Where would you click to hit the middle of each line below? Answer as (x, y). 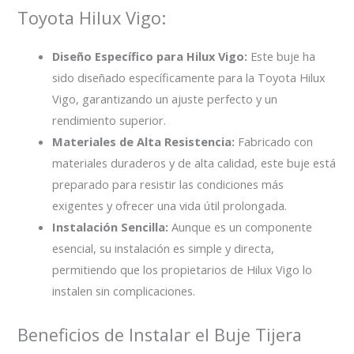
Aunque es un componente (241, 226)
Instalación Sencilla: (111, 226)
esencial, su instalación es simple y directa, (164, 248)
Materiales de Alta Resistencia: (144, 141)
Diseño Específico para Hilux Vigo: (150, 56)
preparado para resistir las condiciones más (168, 184)
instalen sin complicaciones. (124, 290)
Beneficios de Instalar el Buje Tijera (160, 334)
